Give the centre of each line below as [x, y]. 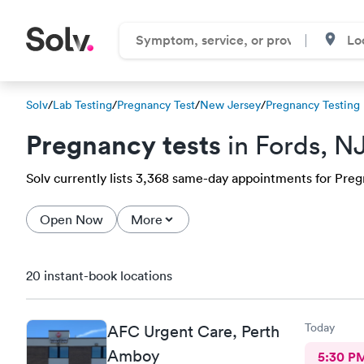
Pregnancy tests [123, 144]
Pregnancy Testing [313, 105]
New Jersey [230, 105]
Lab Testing [82, 105]
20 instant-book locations [99, 275]
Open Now [71, 219]
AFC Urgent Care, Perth [193, 331]
